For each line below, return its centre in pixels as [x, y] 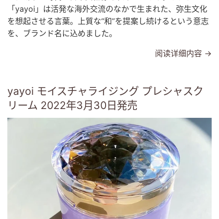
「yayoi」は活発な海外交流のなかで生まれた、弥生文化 [107, 9]
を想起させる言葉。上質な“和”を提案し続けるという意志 [108, 21]
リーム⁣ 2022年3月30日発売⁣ [72, 105]
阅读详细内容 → [183, 54]
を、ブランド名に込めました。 [65, 33]
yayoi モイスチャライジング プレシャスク [105, 91]
